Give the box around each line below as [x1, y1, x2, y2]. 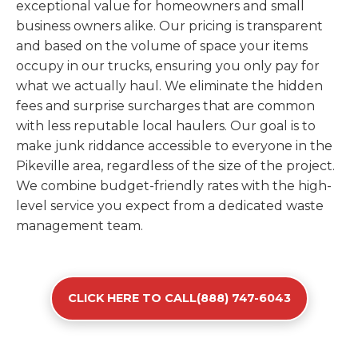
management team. [16, 218, 143, 233]
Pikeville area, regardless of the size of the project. [16, 158, 335, 173]
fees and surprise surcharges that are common [16, 98, 315, 113]
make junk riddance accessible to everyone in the [16, 138, 332, 153]
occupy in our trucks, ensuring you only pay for [16, 58, 320, 74]
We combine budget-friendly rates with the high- [16, 178, 332, 193]
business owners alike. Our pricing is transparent [16, 18, 323, 34]
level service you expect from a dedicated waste [16, 198, 324, 213]
